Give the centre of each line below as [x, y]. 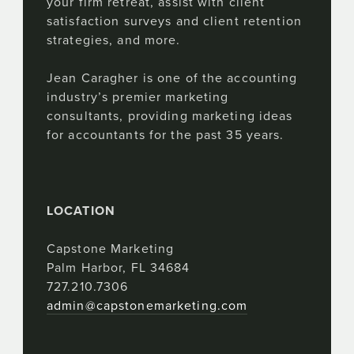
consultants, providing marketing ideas [170, 116]
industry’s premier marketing [138, 97]
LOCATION [81, 211]
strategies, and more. [114, 40]
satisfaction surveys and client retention [174, 21]
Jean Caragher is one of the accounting [172, 78]
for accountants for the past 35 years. [166, 135]
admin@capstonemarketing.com [147, 305]
